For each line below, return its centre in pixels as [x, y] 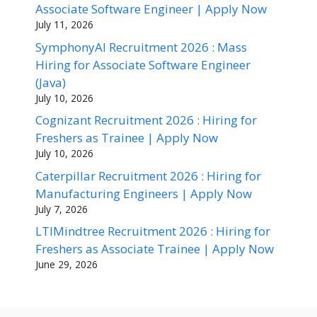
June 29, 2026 [67, 264]
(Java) [51, 82]
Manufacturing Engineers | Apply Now [144, 193]
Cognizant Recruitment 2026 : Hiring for [146, 120]
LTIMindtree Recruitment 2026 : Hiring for [153, 231]
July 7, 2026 [62, 209]
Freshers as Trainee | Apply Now [127, 138]
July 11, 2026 [64, 24]
